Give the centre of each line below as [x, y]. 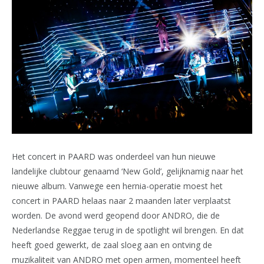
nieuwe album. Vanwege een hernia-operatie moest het [117, 186]
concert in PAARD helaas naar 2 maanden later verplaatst [121, 201]
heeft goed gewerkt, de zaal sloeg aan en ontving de [112, 245]
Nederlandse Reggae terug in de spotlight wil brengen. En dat [128, 230]
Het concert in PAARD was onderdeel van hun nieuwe [114, 157]
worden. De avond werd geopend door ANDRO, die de [116, 216]
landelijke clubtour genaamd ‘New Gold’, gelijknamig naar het [128, 171]
